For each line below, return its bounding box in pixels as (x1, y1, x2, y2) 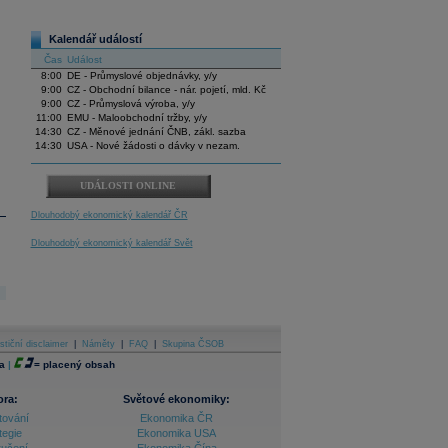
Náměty (82, 339, 115, 349)
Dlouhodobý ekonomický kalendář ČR (30, 210, 188, 221)
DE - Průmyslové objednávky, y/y (66, 70, 217, 82)
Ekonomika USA (137, 427, 216, 439)
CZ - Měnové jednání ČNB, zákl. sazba (66, 126, 246, 138)
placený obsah (42, 359, 115, 370)
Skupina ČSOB (162, 339, 224, 349)
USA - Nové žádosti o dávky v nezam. (66, 140, 240, 152)
